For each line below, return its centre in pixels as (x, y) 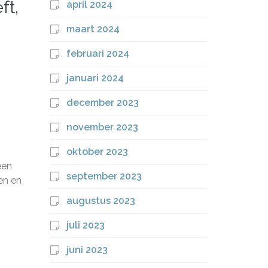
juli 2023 (85, 225)
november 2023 (102, 127)
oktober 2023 (97, 152)
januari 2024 (95, 78)
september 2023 (104, 176)
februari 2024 (98, 54)
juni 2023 (87, 250)
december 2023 (102, 103)
